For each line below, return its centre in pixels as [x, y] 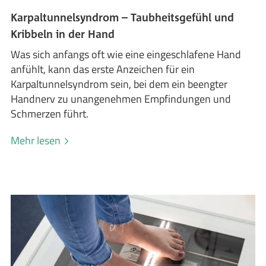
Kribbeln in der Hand [63, 34]
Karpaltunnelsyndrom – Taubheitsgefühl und [123, 17]
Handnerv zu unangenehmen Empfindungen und [121, 99]
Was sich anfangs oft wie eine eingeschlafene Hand [126, 54]
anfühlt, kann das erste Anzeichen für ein [103, 69]
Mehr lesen [37, 140]
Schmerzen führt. [50, 113]
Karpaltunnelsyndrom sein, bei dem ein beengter [119, 84]
